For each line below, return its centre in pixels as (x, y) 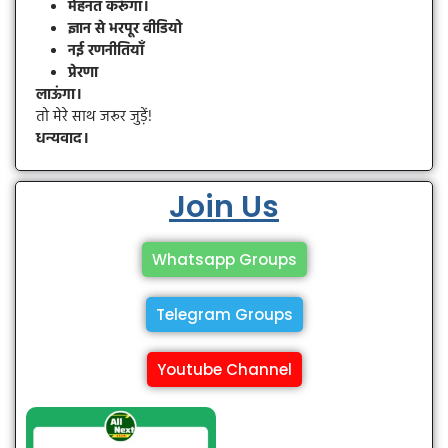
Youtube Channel (224, 370)
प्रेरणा (83, 73)
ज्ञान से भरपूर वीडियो (125, 29)
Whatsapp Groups (224, 260)
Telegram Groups (224, 315)
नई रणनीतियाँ (106, 51)
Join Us (224, 207)
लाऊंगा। (59, 95)
